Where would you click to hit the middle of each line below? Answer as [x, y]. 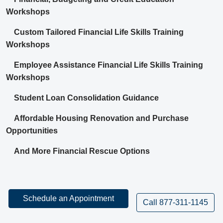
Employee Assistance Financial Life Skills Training [109, 65]
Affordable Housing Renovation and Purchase [101, 118]
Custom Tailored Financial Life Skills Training [99, 32]
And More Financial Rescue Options [82, 151]
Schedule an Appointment [68, 199]
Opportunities [32, 131]
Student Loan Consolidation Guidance [86, 98]
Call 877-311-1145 [175, 202]
